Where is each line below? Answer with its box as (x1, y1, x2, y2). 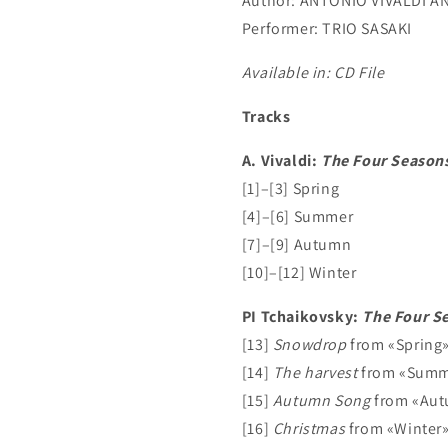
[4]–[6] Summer (241, 206, 354, 227)
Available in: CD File (241, 62, 385, 83)
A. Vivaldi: (241, 150, 318, 171)
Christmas (272, 418, 346, 439)
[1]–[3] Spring (241, 178, 340, 199)
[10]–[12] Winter (241, 262, 357, 283)
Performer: (241, 18, 319, 39)
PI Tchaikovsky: (241, 306, 359, 327)
